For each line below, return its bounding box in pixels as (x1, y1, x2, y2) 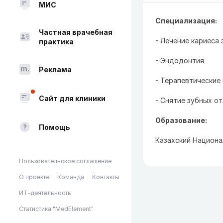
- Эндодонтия (155, 56, 204, 65)
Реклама (39, 65, 72, 74)
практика (39, 37, 74, 46)
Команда (57, 173, 84, 181)
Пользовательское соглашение (19, 157, 111, 165)
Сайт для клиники (39, 94, 106, 103)
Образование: (155, 116, 207, 124)
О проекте (19, 173, 49, 181)
